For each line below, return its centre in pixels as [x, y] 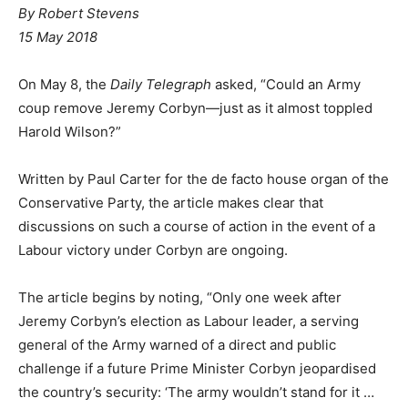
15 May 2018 [58, 36]
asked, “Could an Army [286, 84]
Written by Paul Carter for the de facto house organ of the [204, 178]
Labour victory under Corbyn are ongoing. [153, 250]
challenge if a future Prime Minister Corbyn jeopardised [197, 368]
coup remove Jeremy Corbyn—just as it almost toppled [195, 107]
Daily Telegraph [161, 84]
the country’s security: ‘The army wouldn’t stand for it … [196, 392]
